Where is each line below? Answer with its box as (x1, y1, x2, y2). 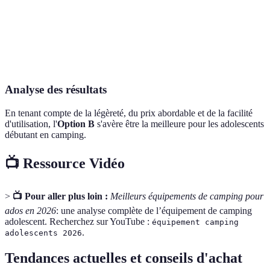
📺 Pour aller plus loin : (13, 190, 108, 201)
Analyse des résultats (5, 83, 107, 96)
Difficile (182, 3, 211, 13)
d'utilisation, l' (5, 118, 57, 129)
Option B (57, 118, 95, 129)
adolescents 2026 (5, 228, 82, 237)
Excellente (127, 43, 163, 53)
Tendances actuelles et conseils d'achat (5, 250, 242, 266)
